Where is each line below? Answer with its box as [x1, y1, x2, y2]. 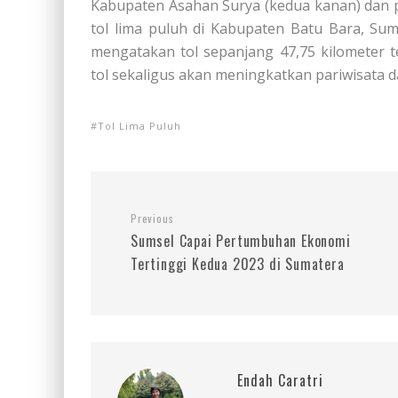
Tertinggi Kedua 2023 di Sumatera [131, 253, 345, 275]
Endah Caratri [237, 370, 323, 391]
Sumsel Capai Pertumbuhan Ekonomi [131, 230, 351, 251]
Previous [131, 211, 174, 226]
